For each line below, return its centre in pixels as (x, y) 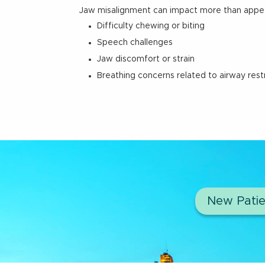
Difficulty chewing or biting (151, 26)
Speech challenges (135, 43)
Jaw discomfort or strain (146, 59)
